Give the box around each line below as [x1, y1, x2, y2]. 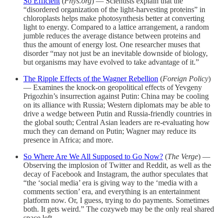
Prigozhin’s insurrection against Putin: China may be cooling [23, 92, 209, 100]
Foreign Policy [163, 74, 208, 83]
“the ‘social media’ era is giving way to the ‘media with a [23, 179, 198, 187]
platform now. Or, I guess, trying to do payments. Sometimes [23, 196, 209, 204]
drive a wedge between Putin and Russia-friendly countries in [23, 109, 212, 118]
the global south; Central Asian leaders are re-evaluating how [23, 118, 210, 127]
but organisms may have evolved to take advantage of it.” [23, 58, 199, 66]
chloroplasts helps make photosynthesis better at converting [23, 14, 204, 22]
